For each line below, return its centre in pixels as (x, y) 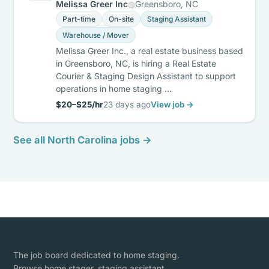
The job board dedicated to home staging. (96, 255)
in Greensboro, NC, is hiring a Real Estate (136, 63)
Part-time (79, 19)
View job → (172, 104)
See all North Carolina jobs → (83, 140)
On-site (121, 19)
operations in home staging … (114, 88)
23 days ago (127, 104)
